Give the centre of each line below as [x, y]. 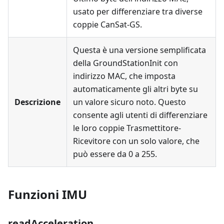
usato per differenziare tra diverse [138, 11]
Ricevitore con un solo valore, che [136, 141]
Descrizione [37, 102]
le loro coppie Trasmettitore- [127, 128]
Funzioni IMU [47, 194]
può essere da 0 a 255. [115, 154]
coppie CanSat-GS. [107, 24]
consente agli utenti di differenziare [140, 115]
